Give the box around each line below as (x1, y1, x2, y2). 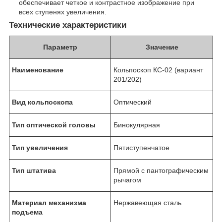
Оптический (113, 98, 152, 106)
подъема (12, 208, 43, 216)
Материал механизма (12, 198, 86, 207)
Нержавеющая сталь (113, 198, 181, 207)
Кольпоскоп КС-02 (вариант (113, 65, 203, 74)
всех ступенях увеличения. (19, 7, 107, 16)
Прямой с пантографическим (113, 166, 209, 174)
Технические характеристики (9, 20, 126, 30)
